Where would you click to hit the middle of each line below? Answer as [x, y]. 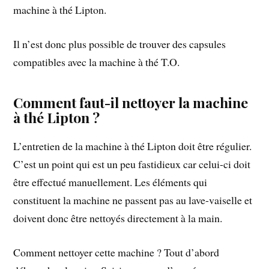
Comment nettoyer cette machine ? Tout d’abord [116, 252]
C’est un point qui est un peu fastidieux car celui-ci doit [132, 164]
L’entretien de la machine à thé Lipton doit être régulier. [133, 146]
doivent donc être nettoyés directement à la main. [118, 218]
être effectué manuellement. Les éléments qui [110, 182]
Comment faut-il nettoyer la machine [131, 103]
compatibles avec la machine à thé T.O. [97, 62]
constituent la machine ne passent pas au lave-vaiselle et [133, 200]
